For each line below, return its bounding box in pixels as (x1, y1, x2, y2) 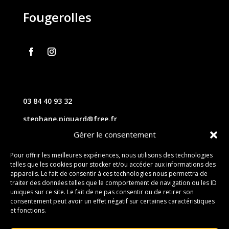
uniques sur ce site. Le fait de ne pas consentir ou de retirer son (10, 188, 194, 196)
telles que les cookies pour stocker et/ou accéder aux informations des (10, 160, 216, 169)
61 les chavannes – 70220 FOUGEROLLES (22, 132, 165, 142)
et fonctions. (10, 206, 46, 215)
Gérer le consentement (73, 129, 156, 140)
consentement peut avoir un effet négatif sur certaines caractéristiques (10, 197, 215, 205)
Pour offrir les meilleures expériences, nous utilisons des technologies (10, 151, 213, 159)
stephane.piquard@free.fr (22, 114, 117, 124)
